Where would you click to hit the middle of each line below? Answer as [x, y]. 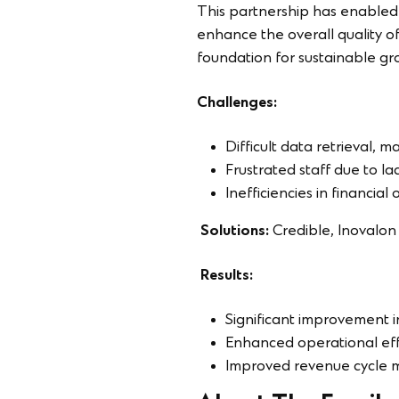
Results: [227, 276]
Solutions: [236, 232]
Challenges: [237, 103]
